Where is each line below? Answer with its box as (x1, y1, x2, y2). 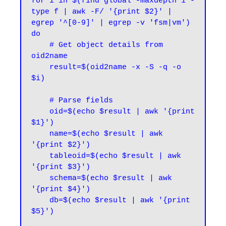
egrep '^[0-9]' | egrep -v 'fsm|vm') (31, 19, 190, 27)
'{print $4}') (31, 185, 90, 194)
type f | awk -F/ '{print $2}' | (31, 8, 172, 16)
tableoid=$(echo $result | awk (31, 152, 49, 160)
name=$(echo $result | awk (31, 130, 49, 138)
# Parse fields (31, 96, 49, 105)
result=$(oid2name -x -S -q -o (31, 63, 49, 72)
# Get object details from (31, 41, 49, 49)
